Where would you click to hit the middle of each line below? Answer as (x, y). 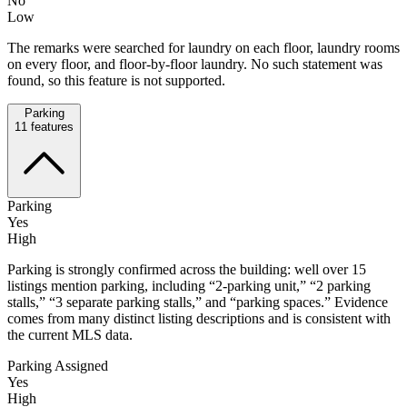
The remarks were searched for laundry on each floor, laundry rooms (203, 47)
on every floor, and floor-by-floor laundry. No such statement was (195, 64)
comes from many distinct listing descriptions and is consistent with (199, 318)
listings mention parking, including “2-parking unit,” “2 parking (189, 285)
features (50, 126)
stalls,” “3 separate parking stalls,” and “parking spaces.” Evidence (198, 302)
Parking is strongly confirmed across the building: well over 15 (187, 269)
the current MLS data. (70, 334)
